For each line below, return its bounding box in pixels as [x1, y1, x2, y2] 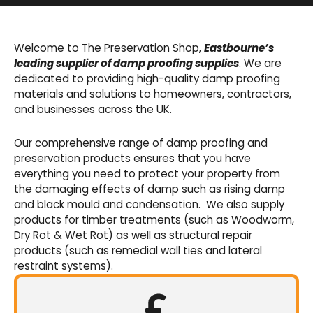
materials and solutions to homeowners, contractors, [14, 87, 291, 102]
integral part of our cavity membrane [59, 59, 254, 74]
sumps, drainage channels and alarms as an [42, 44, 271, 59]
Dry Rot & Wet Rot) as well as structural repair [14, 228, 252, 243]
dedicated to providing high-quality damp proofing [14, 71, 280, 87]
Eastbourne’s [204, 41, 274, 56]
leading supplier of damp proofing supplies [14, 56, 239, 71]
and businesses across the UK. [14, 102, 172, 117]
